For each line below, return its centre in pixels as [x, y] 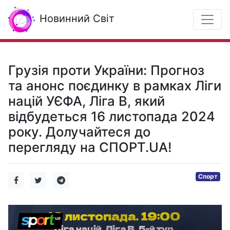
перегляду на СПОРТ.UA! [90, 147]
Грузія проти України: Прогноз [106, 70]
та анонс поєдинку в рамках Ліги [115, 85]
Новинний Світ [75, 19]
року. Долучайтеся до [79, 132]
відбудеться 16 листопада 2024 [112, 116]
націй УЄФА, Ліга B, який [87, 101]
